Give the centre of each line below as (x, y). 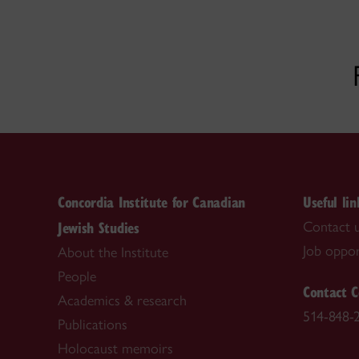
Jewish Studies (99, 228)
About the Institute (113, 253)
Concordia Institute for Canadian (151, 202)
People (77, 277)
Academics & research (122, 301)
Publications (93, 325)
